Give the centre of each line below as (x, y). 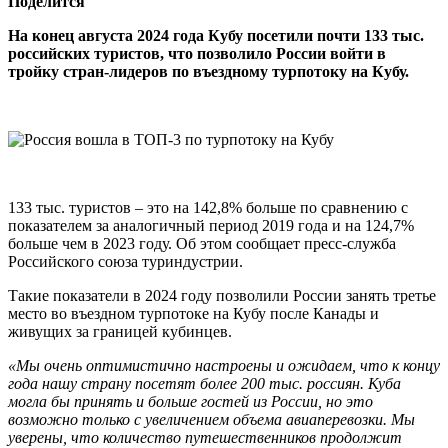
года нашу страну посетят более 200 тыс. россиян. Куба (204, 383)
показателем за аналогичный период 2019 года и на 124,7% (211, 225)
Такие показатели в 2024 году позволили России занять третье (222, 295)
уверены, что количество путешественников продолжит (205, 437)
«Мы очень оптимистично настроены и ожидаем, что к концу (224, 365)
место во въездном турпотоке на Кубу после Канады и (193, 313)
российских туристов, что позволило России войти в (197, 53)
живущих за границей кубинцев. (120, 331)
